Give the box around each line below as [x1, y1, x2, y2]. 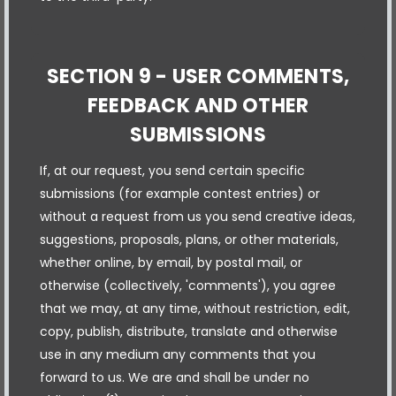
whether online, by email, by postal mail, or [40, 253, 302, 271]
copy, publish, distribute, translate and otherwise [40, 322, 338, 340]
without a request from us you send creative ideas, [40, 207, 355, 225]
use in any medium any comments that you [40, 345, 316, 363]
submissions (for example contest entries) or [40, 184, 320, 202]
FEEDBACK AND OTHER [87, 91, 309, 119]
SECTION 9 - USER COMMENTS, [46, 62, 350, 90]
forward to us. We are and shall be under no [40, 368, 309, 386]
